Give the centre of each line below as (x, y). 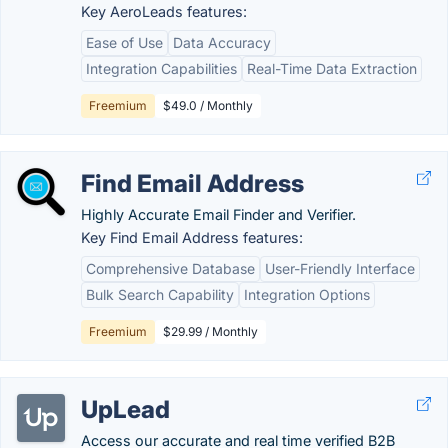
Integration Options (307, 294)
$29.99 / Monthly (210, 331)
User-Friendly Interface (340, 268)
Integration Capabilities (161, 68)
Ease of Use (124, 42)
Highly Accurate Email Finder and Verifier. (218, 214)
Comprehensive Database (170, 268)
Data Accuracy (222, 42)
